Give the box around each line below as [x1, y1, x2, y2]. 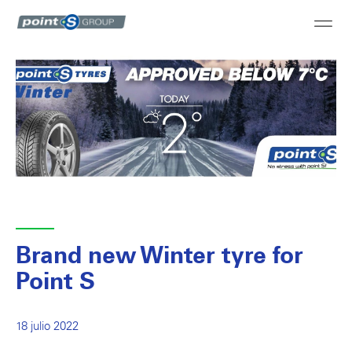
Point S [16, 267, 95, 295]
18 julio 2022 [16, 318, 79, 333]
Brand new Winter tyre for [16, 241, 303, 269]
